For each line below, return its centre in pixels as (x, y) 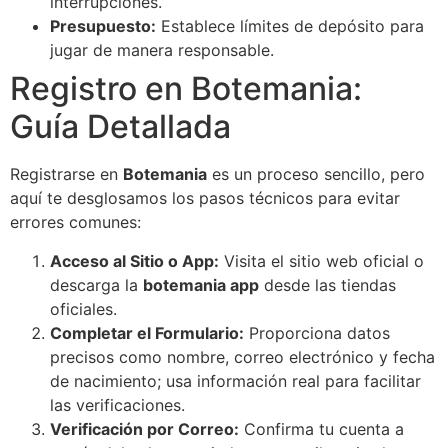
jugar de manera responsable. (162, 50)
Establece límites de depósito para (290, 26)
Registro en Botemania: (186, 89)
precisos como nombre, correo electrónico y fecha (242, 356)
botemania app (201, 284)
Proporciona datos (317, 332)
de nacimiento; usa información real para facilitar (235, 380)
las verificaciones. (117, 404)
